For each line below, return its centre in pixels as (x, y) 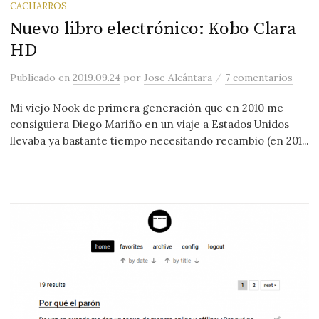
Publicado (35, 78)
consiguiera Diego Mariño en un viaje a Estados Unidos (150, 125)
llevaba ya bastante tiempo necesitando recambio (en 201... (159, 141)
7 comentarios (259, 78)
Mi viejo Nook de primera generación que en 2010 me (147, 108)
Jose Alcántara (178, 78)
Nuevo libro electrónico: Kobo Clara (153, 29)
